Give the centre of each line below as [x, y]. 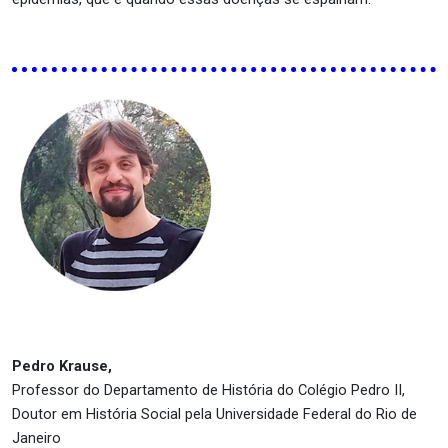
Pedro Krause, [62, 366]
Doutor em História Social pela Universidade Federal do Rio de [214, 414]
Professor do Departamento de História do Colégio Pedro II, [208, 390]
